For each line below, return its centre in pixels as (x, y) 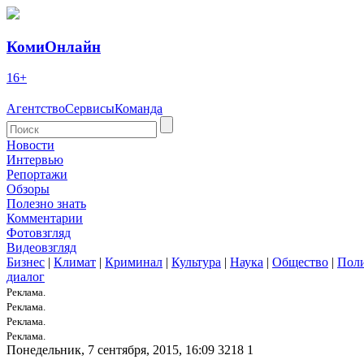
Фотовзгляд (39, 233)
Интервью (35, 160)
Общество (300, 262)
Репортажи (37, 175)
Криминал (134, 262)
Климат (75, 262)
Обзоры (28, 189)
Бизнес (26, 262)
